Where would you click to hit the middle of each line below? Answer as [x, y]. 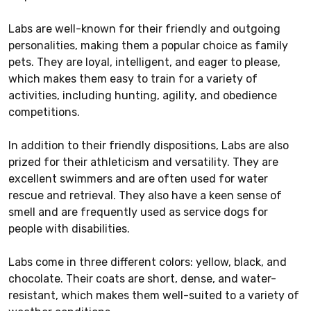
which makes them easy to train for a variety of [133, 78]
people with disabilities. [69, 228]
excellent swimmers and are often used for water [138, 178]
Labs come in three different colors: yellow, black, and [148, 262]
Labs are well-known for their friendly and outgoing [144, 28]
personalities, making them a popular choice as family [148, 45]
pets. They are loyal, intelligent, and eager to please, [144, 62]
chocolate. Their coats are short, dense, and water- [142, 278]
